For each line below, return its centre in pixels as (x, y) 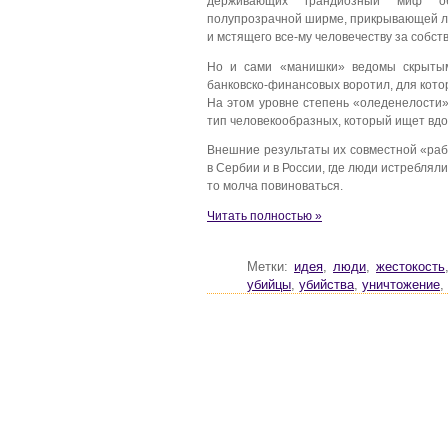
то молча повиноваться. (275, 186)
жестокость (410, 267)
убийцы (269, 285)
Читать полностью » (264, 216)
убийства (326, 285)
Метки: (270, 267)
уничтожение (401, 285)
